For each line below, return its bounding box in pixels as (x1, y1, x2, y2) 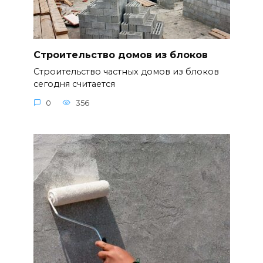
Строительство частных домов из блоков (33, 66, 219, 77)
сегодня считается (33, 79, 115, 90)
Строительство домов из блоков (33, 49, 208, 60)
